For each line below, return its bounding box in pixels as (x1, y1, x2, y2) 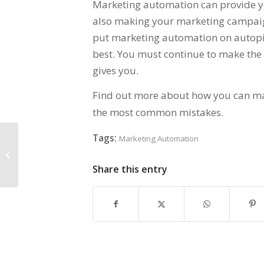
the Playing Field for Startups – (21, 149, 129, 160)
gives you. (93, 63, 138, 77)
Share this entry (93, 162, 167, 176)
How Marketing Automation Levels (21, 137, 142, 147)
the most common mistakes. (93, 105, 223, 120)
